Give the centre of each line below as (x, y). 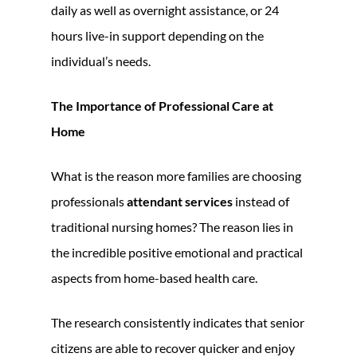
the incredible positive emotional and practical (177, 252)
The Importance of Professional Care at (162, 105)
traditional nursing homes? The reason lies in (172, 226)
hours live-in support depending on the (157, 35)
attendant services (180, 201)
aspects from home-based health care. (154, 277)
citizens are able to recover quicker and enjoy (173, 347)
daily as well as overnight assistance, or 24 (165, 10)
